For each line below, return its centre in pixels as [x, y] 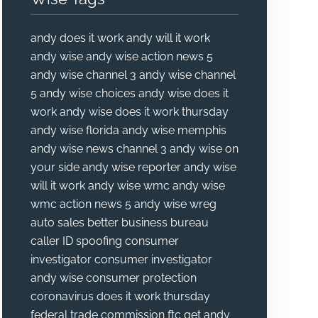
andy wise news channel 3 [98, 149]
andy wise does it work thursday [144, 112]
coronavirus [62, 297]
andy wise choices [87, 94]
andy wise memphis [174, 131]
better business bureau [148, 223]
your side [55, 168]
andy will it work [168, 38]
